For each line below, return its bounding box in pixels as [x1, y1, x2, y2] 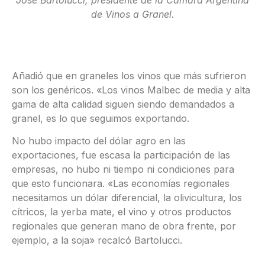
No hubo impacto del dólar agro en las [12, 135, 186, 147]
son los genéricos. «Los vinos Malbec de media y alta [12, 84, 250, 96]
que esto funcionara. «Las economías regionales [12, 177, 230, 190]
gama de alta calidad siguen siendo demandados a [12, 98, 234, 111]
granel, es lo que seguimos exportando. [12, 112, 189, 125]
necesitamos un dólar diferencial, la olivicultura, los [12, 192, 242, 204]
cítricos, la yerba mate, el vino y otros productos [12, 206, 231, 218]
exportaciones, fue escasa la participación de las [12, 149, 230, 161]
